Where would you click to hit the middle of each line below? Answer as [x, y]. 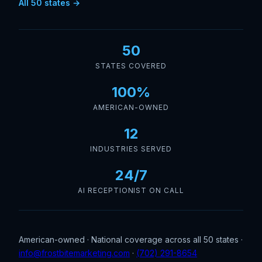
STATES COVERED [131, 65]
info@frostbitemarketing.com [74, 253]
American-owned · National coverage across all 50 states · [131, 239]
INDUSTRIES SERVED [131, 149]
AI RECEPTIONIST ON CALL [131, 190]
